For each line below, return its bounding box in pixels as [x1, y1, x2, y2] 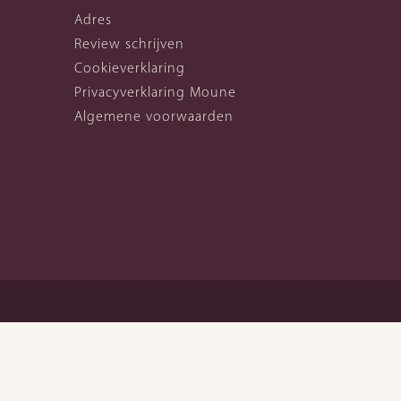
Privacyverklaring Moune [74, 83, 237, 100]
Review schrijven [74, 35, 185, 52]
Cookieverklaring [74, 59, 186, 76]
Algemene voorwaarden [74, 107, 235, 124]
